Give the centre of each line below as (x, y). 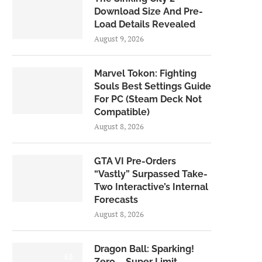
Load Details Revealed (145, 24)
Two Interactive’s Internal (151, 187)
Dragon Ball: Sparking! (144, 249)
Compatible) (122, 112)
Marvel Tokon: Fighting (145, 73)
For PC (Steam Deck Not (148, 99)
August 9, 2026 (119, 39)
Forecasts (116, 200)
